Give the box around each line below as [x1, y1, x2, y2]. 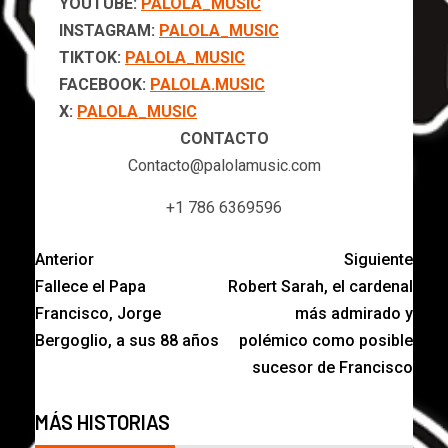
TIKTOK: [59, 47, 125, 67]
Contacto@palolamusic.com [127, 155, 321, 175]
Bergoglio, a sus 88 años [35, 330, 219, 350]
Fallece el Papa [35, 276, 146, 296]
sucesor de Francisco [252, 357, 413, 377]
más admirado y [295, 303, 413, 323]
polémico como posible [239, 330, 413, 350]
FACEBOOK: [59, 74, 150, 94]
